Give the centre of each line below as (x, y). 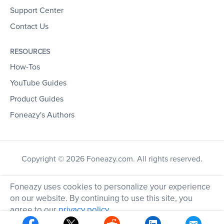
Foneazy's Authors (42, 115)
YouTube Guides (38, 83)
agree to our (34, 210)
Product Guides (37, 99)
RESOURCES (30, 52)
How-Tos (25, 67)
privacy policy (83, 210)
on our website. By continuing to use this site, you (101, 198)
